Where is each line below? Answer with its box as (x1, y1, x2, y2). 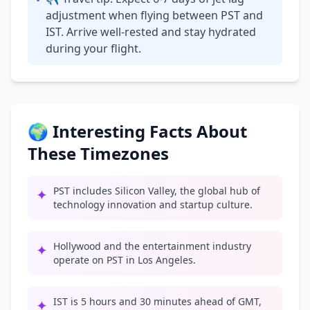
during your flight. (46, 41, 141, 56)
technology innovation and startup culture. (53, 198, 253, 211)
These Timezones (28, 142, 169, 165)
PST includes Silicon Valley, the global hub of (53, 184, 260, 197)
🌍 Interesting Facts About (28, 120, 247, 143)
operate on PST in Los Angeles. (53, 253, 196, 266)
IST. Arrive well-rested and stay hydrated (46, 24, 256, 39)
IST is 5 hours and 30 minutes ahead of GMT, (53, 295, 262, 308)
